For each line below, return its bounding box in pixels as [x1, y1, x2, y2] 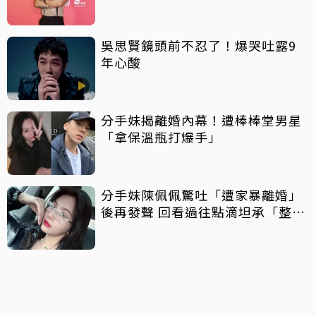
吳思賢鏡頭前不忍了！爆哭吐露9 [101, 35, 296, 54]
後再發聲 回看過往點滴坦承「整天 [101, 202, 305, 221]
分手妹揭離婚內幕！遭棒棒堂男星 [101, 110, 302, 129]
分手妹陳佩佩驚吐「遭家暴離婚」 [101, 185, 302, 204]
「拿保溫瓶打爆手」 [101, 127, 221, 146]
